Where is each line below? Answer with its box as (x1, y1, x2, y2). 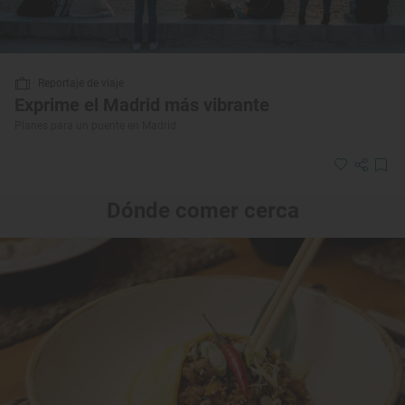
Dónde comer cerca (106, 197, 299, 223)
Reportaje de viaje (38, 76, 124, 89)
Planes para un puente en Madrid (14, 118, 176, 132)
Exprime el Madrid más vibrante (14, 93, 269, 116)
